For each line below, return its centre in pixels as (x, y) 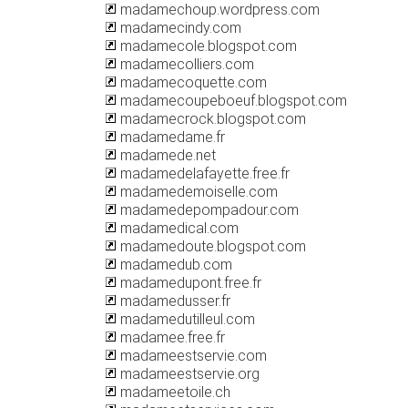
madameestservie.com (192, 356)
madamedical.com (178, 228)
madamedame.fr (171, 137)
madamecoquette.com (192, 82)
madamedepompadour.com (208, 210)
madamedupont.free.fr (189, 283)
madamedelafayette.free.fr (203, 173)
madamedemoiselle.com (197, 192)
